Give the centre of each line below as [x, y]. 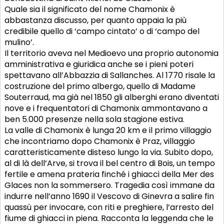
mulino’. [19, 42]
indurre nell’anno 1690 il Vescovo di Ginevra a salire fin [109, 196]
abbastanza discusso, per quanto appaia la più [95, 20]
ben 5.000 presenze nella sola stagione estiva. [94, 119]
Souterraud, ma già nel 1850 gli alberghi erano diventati [112, 97]
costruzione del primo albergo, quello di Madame [100, 86]
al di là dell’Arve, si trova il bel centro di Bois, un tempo [110, 163]
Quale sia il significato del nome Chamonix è [90, 9]
